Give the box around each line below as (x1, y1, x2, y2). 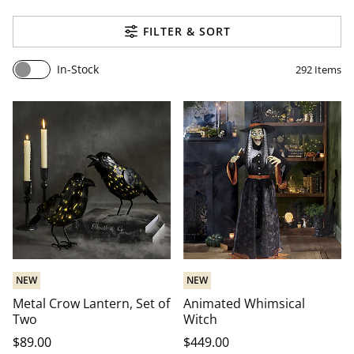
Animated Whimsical (183, 295, 305, 312)
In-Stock (57, 62, 99, 77)
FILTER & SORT (139, 23, 231, 39)
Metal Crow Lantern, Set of (13, 295, 170, 312)
